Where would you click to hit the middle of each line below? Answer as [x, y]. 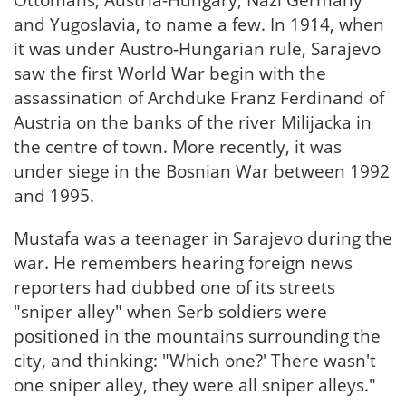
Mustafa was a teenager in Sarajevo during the [203, 238]
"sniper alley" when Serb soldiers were [170, 312]
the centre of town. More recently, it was [178, 147]
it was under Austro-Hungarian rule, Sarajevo [197, 49]
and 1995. [54, 196]
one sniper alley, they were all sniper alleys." [195, 385]
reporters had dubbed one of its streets [174, 287]
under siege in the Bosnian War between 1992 [202, 171]
